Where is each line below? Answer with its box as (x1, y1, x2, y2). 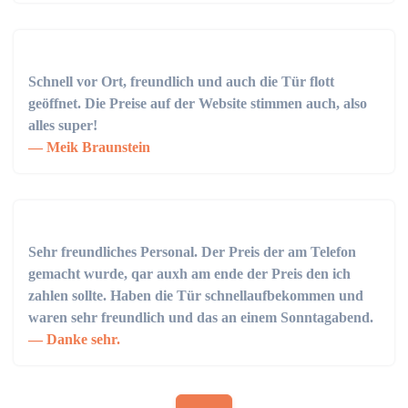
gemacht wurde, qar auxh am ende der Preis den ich (28, 266, 351, 282)
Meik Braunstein (43, 139, 150, 156)
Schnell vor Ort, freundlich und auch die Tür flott (28, 74, 334, 90)
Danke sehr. (43, 331, 120, 348)
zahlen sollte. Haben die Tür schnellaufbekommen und (28, 288, 363, 304)
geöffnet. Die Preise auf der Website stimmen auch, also (28, 96, 367, 112)
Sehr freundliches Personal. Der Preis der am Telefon (28, 244, 356, 260)
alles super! (28, 117, 97, 134)
